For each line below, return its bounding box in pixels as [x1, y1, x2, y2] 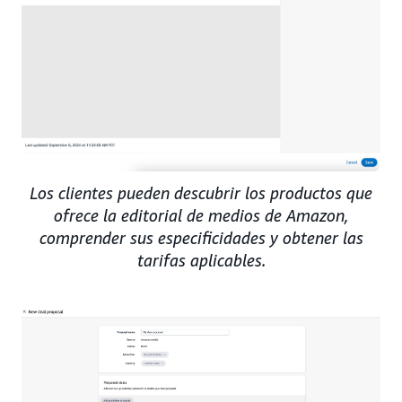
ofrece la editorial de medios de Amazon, [54, 205, 348, 225]
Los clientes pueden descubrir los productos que [30, 182, 372, 203]
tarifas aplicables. [136, 249, 266, 270]
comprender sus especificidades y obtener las [39, 227, 363, 248]
